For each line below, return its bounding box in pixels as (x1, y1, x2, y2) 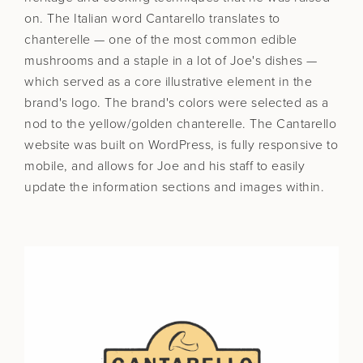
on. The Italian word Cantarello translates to (24, 11, 280, 27)
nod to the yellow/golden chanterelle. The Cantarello (24, 116, 336, 132)
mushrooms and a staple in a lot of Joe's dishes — (24, 53, 318, 69)
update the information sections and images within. (24, 179, 324, 195)
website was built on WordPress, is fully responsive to (24, 137, 338, 153)
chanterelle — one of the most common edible (24, 32, 297, 48)
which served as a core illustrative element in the (24, 74, 312, 90)
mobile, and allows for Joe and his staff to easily (24, 158, 305, 174)
